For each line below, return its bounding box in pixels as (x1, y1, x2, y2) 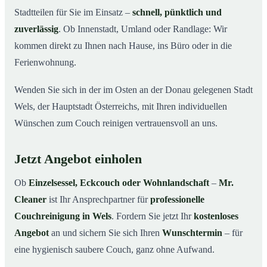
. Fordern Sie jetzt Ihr (111, 210, 194, 221)
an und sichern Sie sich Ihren (49, 227, 162, 238)
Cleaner (14, 194, 46, 204)
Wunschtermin (162, 227, 222, 238)
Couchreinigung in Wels (14, 210, 111, 221)
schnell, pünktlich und (132, 7, 222, 17)
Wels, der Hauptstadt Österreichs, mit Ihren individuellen (14, 101, 227, 111)
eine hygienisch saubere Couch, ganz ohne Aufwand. (14, 244, 215, 254)
